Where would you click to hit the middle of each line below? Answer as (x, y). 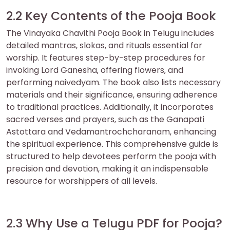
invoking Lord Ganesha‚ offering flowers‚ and (95, 70)
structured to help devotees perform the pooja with (111, 157)
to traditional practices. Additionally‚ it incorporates (110, 107)
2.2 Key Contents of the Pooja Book (111, 16)
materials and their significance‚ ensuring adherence (112, 95)
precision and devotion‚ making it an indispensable (107, 169)
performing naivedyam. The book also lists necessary (113, 83)
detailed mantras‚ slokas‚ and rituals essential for (104, 46)
